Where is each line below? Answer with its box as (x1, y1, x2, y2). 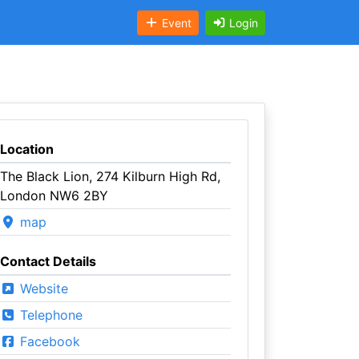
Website (15, 280, 68, 296)
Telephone (15, 307, 83, 323)
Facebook (15, 333, 80, 349)
